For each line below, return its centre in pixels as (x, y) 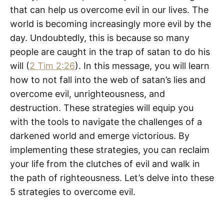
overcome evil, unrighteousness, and (87, 93)
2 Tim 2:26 (52, 65)
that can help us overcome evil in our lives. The (109, 9)
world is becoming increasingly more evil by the (110, 23)
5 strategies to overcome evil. (74, 191)
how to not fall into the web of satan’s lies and (108, 79)
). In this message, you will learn (142, 65)
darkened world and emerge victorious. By (100, 135)
